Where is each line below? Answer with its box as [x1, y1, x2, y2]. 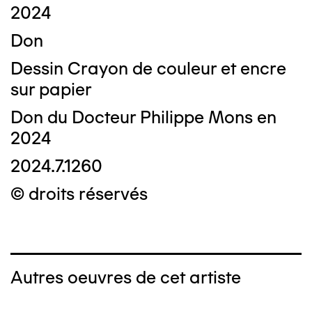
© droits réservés [10, 183, 148, 205]
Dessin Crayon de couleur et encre [10, 58, 286, 79]
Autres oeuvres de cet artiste [10, 267, 241, 288]
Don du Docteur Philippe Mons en [10, 107, 276, 128]
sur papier [10, 79, 92, 100]
